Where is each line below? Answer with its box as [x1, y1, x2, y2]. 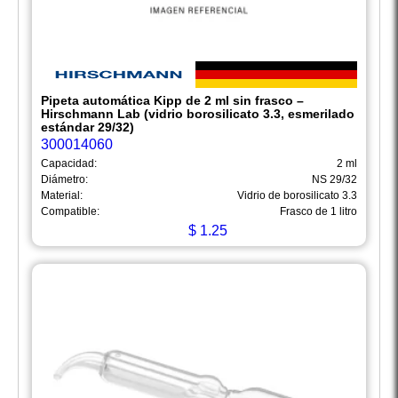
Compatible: [41, 205, 99, 219]
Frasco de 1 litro [280, 205, 357, 219]
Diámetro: [41, 173, 88, 187]
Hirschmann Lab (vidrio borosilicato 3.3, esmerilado [41, 107, 354, 122]
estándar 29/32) [41, 120, 134, 135]
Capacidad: [41, 157, 97, 171]
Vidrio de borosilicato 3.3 [237, 189, 357, 203]
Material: [41, 189, 83, 203]
